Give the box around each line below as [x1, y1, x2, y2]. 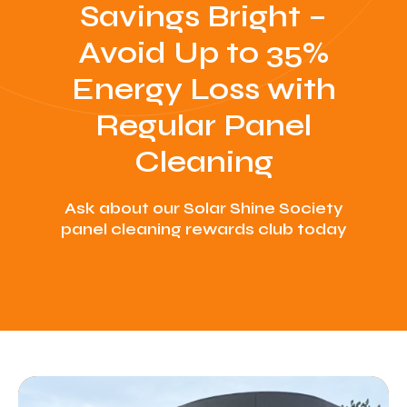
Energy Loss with [71, 71, 336, 107]
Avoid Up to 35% [78, 35, 329, 71]
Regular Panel [95, 107, 312, 144]
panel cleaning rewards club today [60, 219, 347, 239]
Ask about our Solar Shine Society [64, 198, 343, 218]
